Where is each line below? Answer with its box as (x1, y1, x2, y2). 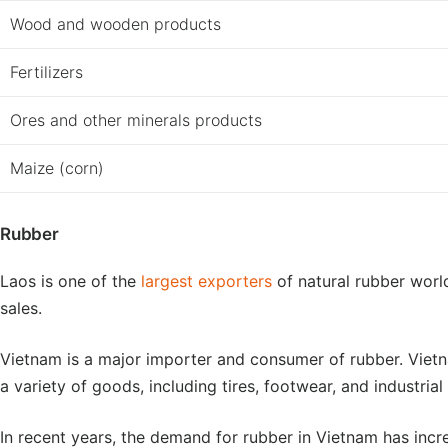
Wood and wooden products (10, 14, 221, 34)
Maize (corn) (10, 158, 104, 178)
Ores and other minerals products (10, 110, 262, 130)
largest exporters (136, 271, 272, 291)
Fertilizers (10, 62, 83, 82)
